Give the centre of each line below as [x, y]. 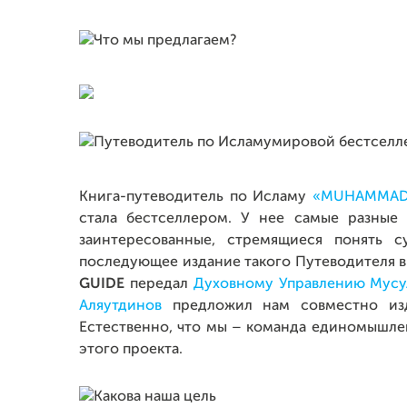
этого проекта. [131, 350]
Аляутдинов [120, 306]
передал [159, 284]
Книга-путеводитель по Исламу [196, 197]
